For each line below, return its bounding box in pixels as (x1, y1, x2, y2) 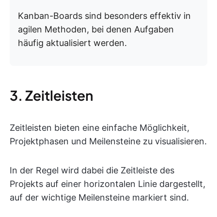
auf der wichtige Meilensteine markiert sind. (10, 192, 189, 202)
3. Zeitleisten (10, 87, 93, 104)
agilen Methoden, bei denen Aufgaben (18, 24, 174, 34)
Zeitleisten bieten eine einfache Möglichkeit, (10, 123, 189, 133)
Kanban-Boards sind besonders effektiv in (18, 11, 191, 21)
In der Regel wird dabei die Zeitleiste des (10, 165, 174, 175)
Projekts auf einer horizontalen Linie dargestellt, (10, 179, 205, 189)
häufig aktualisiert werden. (18, 38, 127, 48)
